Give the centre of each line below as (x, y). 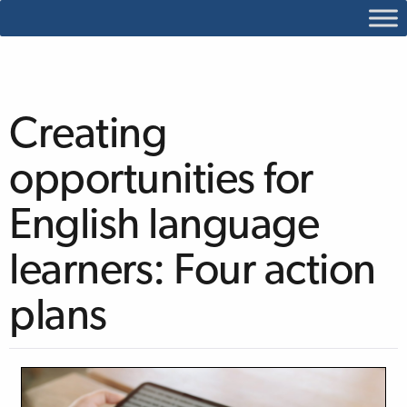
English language (164, 227)
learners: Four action (193, 273)
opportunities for (161, 182)
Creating (88, 136)
